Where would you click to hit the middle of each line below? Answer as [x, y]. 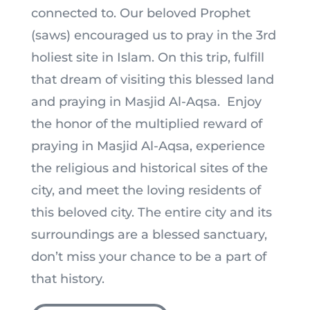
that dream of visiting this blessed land [152, 79]
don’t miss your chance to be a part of [148, 256]
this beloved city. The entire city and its [151, 212]
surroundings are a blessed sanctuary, [149, 234]
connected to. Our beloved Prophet [140, 13]
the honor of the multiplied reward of [146, 124]
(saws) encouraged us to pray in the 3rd [153, 35]
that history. [69, 279]
